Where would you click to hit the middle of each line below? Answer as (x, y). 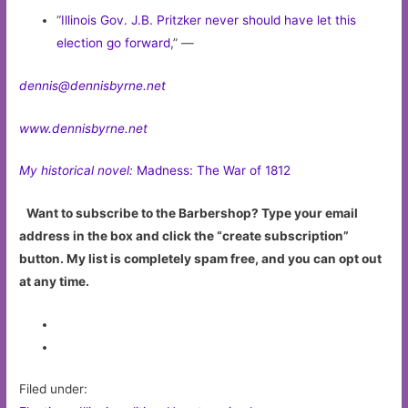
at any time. (55, 282)
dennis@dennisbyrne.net (93, 85)
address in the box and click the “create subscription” (184, 236)
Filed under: (54, 388)
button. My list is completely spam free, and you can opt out (201, 259)
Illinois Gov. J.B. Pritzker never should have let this (209, 20)
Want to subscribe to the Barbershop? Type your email (193, 214)
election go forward (114, 42)
